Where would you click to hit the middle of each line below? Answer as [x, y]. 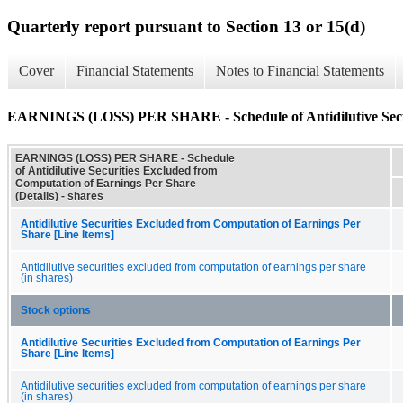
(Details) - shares [59, 196]
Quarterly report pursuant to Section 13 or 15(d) [186, 26]
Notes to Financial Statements [300, 71]
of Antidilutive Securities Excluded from [116, 170]
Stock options [56, 310]
